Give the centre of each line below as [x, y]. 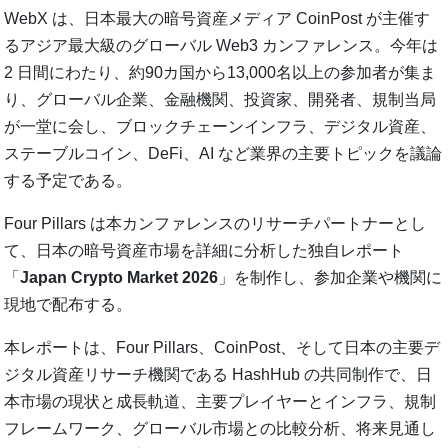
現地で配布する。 [68, 305]
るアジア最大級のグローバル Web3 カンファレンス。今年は [221, 46]
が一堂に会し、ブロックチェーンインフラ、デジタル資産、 [220, 127]
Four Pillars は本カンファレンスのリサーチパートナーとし [215, 224]
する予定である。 [68, 181]
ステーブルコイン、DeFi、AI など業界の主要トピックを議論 [223, 154]
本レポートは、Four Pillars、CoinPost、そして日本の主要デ [222, 348]
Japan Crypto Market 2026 [119, 278]
